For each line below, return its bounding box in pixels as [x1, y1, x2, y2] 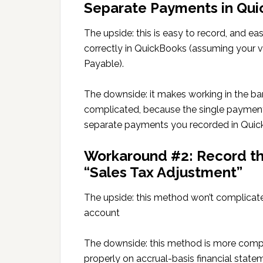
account [84, 207, 120, 218]
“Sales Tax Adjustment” [84, 164, 242, 181]
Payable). [84, 58, 124, 69]
